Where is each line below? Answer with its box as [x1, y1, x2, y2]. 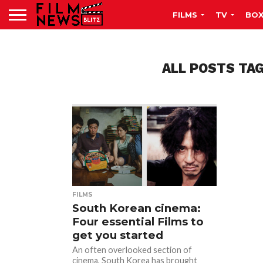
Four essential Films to [72, 215, 204, 228]
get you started [72, 228, 164, 242]
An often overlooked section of [72, 245, 193, 255]
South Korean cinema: [72, 201, 201, 215]
